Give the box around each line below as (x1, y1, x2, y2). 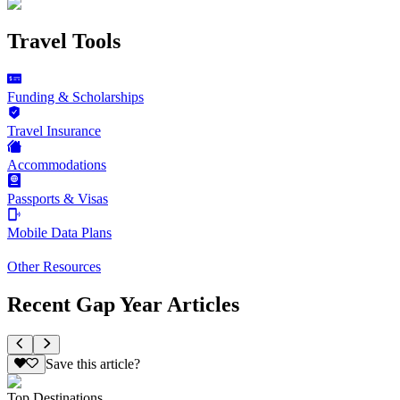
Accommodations (7, 156, 106, 172)
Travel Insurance (7, 122, 101, 138)
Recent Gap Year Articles (7, 292, 239, 316)
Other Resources (7, 258, 101, 274)
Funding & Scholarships (7, 88, 144, 104)
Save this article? (45, 356, 140, 372)
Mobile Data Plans (7, 224, 112, 240)
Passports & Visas (7, 190, 108, 206)
